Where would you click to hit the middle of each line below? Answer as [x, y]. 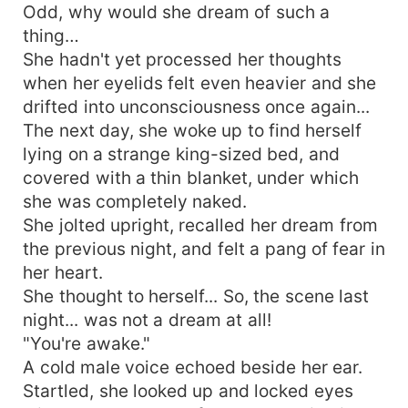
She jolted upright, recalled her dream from [200, 224]
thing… [51, 35]
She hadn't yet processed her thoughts [183, 59]
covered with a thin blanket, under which [191, 177]
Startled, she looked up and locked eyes [188, 390]
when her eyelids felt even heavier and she [200, 82]
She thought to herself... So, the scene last [196, 296]
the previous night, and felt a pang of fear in [204, 248]
